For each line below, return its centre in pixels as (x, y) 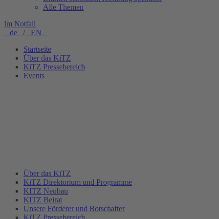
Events (34, 76)
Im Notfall (20, 24)
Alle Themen (63, 7)
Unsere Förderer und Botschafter (74, 208)
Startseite (37, 49)
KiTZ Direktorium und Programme (78, 182)
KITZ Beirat (43, 200)
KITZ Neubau (46, 191)
